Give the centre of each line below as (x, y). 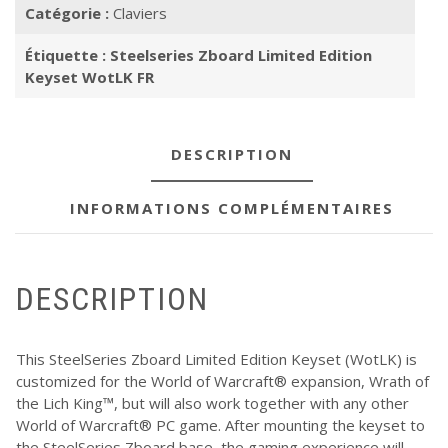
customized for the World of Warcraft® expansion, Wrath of (222, 380)
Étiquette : (67, 55)
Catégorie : (69, 13)
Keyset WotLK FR (89, 77)
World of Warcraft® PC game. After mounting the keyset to (220, 424)
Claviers (140, 13)
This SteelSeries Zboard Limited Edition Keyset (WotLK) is (216, 358)
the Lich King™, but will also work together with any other (212, 402)
